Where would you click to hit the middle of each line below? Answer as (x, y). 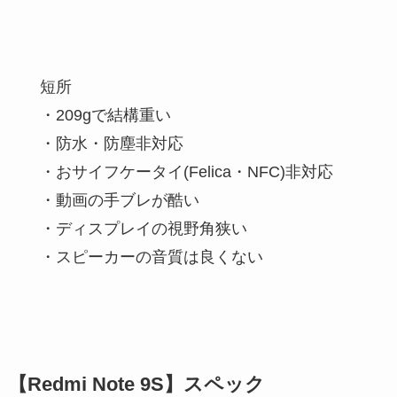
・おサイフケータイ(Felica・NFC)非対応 (186, 172)
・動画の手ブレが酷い (119, 201)
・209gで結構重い (105, 116)
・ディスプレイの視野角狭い (143, 229)
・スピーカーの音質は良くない (151, 257)
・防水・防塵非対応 (111, 144)
